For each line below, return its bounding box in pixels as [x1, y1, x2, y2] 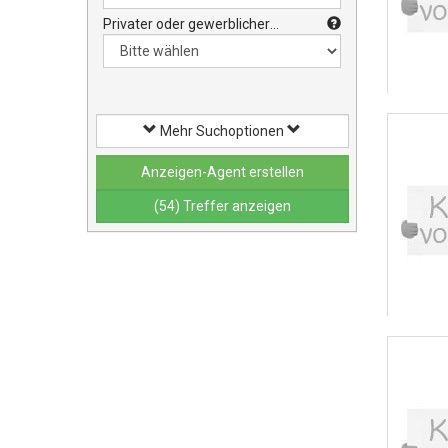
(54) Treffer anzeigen [153, 198, 291, 214]
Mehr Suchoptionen [157, 122, 287, 139]
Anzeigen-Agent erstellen [140, 164, 304, 180]
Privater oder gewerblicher [103, 16, 270, 32]
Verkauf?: [103, 36, 164, 52]
